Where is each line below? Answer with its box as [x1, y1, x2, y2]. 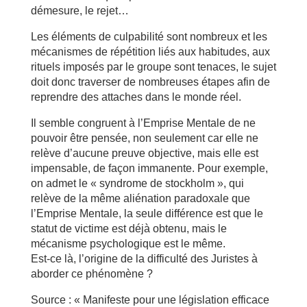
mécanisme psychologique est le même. [30, 238, 225, 249]
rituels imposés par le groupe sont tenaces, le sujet [30, 61, 276, 73]
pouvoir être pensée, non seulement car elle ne [30, 132, 258, 144]
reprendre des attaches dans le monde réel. [30, 91, 241, 103]
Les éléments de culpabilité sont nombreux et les [30, 31, 267, 42]
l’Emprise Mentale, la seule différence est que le [30, 208, 263, 219]
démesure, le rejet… [30, 5, 129, 16]
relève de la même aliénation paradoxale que [30, 193, 250, 204]
